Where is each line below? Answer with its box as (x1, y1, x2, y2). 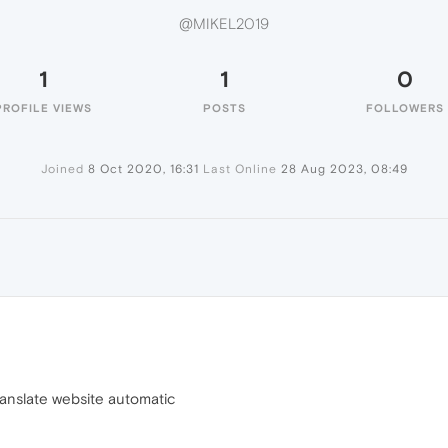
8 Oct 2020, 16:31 (87, 162, 199, 176)
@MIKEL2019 (179, 15, 269, 33)
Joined (40, 162, 84, 176)
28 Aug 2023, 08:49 (280, 162, 408, 176)
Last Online (202, 162, 277, 176)
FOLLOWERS (366, 102, 444, 114)
